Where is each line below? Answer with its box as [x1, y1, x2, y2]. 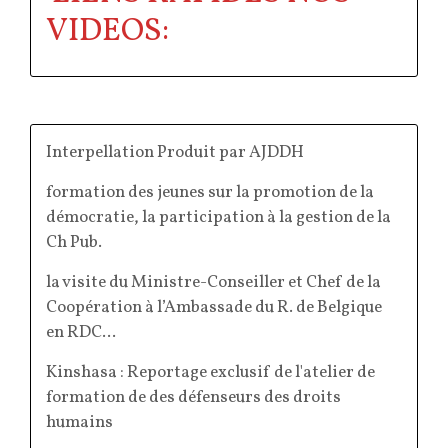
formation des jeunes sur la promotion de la [46, 180, 374, 204]
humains [46, 410, 113, 434]
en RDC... [46, 320, 116, 344]
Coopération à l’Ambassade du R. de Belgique [46, 295, 382, 319]
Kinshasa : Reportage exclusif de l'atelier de [46, 360, 375, 384]
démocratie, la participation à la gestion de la [46, 205, 391, 229]
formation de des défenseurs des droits [46, 385, 341, 409]
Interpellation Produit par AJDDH [46, 140, 304, 164]
